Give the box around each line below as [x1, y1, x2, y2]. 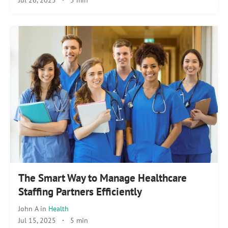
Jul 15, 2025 [18, 215, 56, 225]
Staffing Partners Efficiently [18, 185, 142, 199]
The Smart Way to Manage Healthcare [18, 171, 187, 185]
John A [18, 204, 40, 214]
